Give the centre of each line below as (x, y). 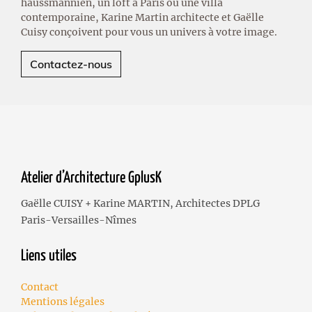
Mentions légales (63, 301)
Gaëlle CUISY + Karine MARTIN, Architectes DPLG (140, 203)
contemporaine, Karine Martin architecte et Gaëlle (142, 17)
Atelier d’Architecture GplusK (91, 178)
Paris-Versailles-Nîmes (79, 220)
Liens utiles (49, 256)
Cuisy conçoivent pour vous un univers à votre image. (149, 32)
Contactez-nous (71, 64)
